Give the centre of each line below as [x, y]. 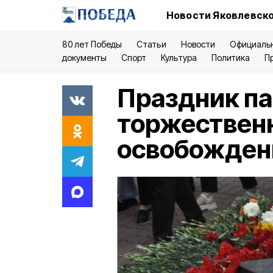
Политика [230, 58]
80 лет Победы [92, 44]
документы [85, 58]
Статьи [151, 44]
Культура [179, 58]
